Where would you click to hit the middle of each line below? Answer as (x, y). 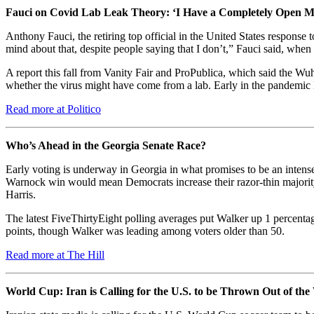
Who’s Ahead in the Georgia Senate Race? (106, 145)
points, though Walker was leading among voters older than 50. (145, 231)
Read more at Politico (53, 109)
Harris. (22, 194)
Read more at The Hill (55, 254)
